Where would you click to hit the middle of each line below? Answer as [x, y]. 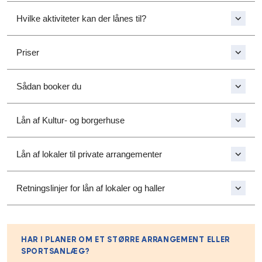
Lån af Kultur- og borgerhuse [70, 120]
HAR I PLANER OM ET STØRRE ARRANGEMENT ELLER [126, 239]
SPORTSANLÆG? [56, 251]
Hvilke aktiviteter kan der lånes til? [81, 18]
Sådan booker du [49, 86]
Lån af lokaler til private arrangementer [89, 154]
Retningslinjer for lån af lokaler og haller [91, 188]
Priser [28, 52]
